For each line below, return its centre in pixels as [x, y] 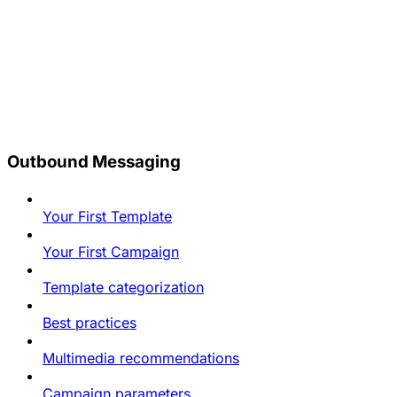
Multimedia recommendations [141, 358]
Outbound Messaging [94, 161]
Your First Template [107, 216]
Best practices [90, 322]
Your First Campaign [111, 251]
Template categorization [123, 287]
